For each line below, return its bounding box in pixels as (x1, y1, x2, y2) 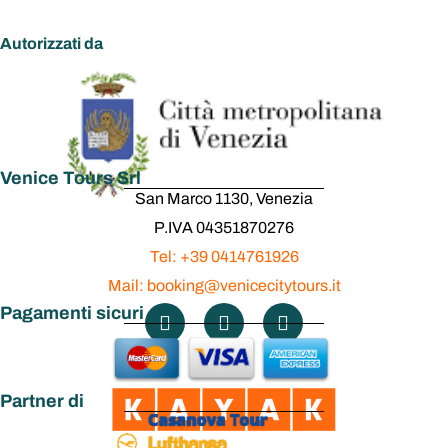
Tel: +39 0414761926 (149, 247, 299, 265)
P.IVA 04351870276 (154, 218, 294, 236)
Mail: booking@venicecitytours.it (107, 276, 341, 294)
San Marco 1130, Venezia (135, 189, 313, 207)
